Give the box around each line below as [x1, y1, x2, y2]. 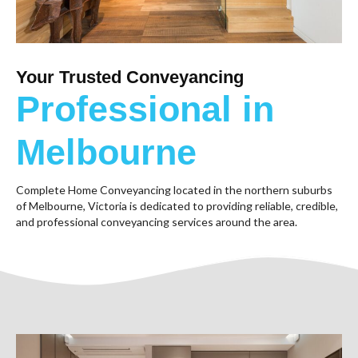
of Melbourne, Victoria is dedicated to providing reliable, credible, [16, 199, 338, 213]
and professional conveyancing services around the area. [16, 215, 297, 229]
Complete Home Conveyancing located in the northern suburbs [16, 183, 332, 197]
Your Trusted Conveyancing [16, 67, 244, 88]
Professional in [16, 89, 274, 130]
